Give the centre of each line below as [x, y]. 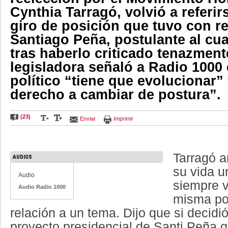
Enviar [88, 119]
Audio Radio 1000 [42, 187]
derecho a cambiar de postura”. [116, 95]
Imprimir [123, 119]
